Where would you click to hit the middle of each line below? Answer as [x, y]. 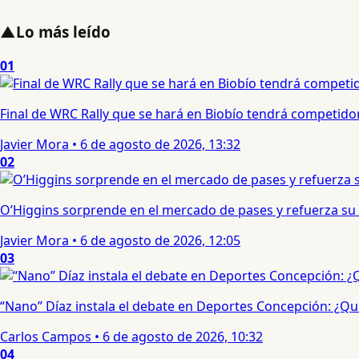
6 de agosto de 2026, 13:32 [160, 144]
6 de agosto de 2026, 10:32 [183, 336]
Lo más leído [63, 32]
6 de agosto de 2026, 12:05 [160, 240]
